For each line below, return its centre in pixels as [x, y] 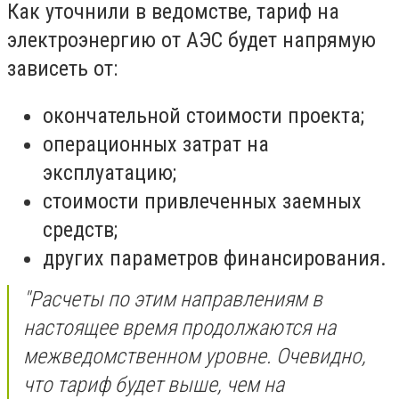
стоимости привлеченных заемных [202, 202]
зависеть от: [62, 68]
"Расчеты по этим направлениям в [173, 300]
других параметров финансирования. [215, 259]
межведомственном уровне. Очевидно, [195, 357]
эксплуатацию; [110, 173]
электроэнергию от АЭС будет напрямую [191, 40]
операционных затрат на [156, 145]
